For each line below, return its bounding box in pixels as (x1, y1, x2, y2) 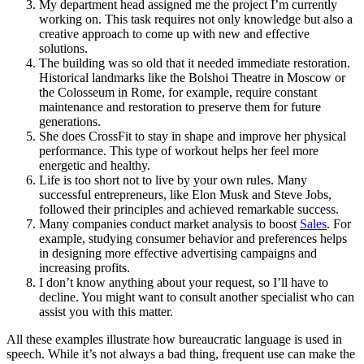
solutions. (39, 41, 88, 55)
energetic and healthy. (39, 158, 150, 172)
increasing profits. (39, 260, 130, 275)
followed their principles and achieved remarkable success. (39, 201, 339, 216)
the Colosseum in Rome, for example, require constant (39, 84, 317, 99)
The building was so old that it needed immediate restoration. (39, 55, 350, 70)
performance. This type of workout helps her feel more (39, 143, 318, 158)
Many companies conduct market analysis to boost (39, 216, 300, 231)
